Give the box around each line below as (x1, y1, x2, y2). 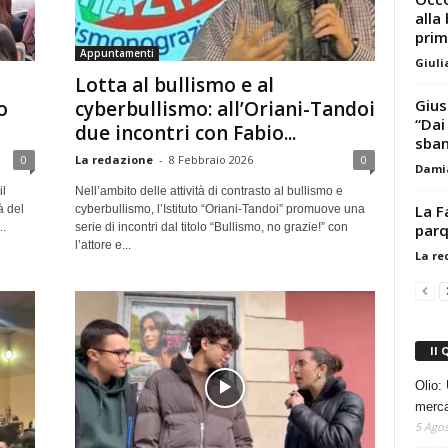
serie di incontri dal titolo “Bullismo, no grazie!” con (74, 220, 348, 234)
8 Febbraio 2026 (168, 152, 253, 167)
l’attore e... (74, 238, 131, 252)
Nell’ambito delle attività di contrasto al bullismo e (74, 184, 343, 198)
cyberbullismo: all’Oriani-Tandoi (74, 96, 375, 122)
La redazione (74, 152, 153, 167)
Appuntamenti (79, 46, 154, 60)
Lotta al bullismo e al (74, 72, 274, 98)
